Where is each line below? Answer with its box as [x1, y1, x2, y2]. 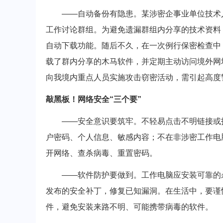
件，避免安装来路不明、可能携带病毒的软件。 [46, 203, 213, 211]
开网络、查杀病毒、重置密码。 [46, 149, 157, 157]
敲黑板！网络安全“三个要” [46, 95, 141, 104]
